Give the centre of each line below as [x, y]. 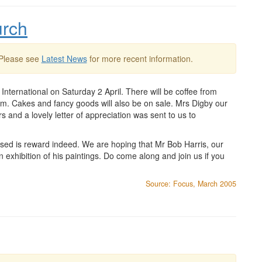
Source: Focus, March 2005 [191, 184]
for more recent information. [140, 58]
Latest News [64, 58]
